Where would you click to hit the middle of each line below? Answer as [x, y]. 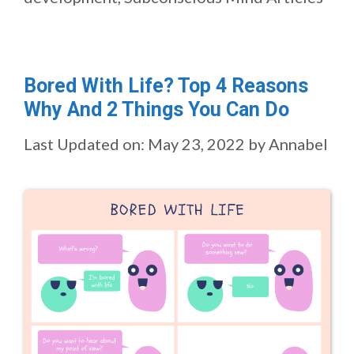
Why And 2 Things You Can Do [156, 109]
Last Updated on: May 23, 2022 [134, 143]
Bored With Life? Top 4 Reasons [166, 85]
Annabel [298, 143]
